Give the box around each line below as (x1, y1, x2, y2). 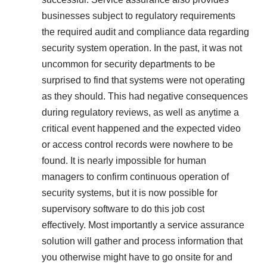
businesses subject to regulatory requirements (42, 10, 235, 21)
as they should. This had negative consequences (42, 91, 248, 101)
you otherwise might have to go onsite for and (42, 252, 232, 262)
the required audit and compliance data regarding (42, 26, 249, 37)
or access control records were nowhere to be (42, 139, 233, 150)
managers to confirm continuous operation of (42, 171, 229, 182)
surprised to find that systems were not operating (42, 74, 245, 85)
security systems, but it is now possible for (42, 187, 218, 198)
